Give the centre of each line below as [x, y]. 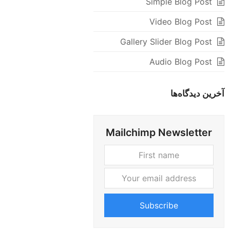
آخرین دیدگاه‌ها [197, 93]
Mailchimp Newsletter [159, 133]
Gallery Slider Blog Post [166, 42]
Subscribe [159, 206]
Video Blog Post [180, 22]
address [89, 181]
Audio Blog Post [180, 62]
